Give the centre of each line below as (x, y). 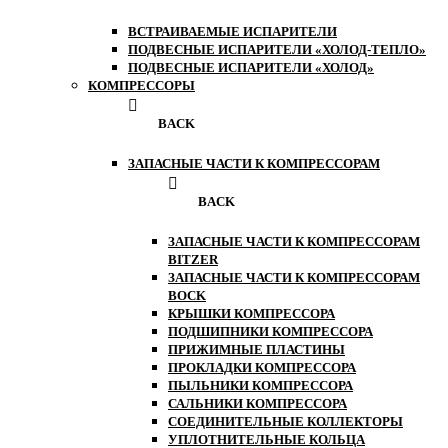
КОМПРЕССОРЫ (141, 86)
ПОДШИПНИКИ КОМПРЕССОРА (270, 332)
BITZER (193, 260)
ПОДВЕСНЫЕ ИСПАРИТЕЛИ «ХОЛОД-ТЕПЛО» (277, 50)
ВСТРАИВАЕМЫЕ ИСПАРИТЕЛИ (232, 32)
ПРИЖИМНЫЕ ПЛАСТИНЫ (256, 350)
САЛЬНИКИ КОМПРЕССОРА (257, 404)
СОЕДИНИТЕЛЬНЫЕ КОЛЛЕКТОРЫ (285, 422)
